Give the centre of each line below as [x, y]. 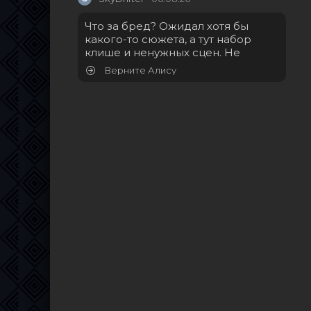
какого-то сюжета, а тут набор [168, 40]
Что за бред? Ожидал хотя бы [167, 26]
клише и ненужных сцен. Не [162, 53]
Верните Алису [139, 70]
